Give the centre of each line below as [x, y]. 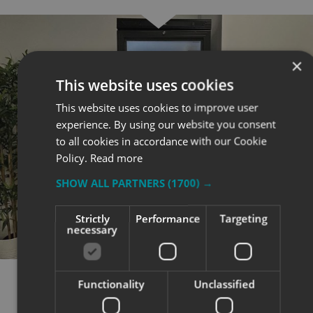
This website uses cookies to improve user [157, 107]
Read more [116, 157]
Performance [168, 218]
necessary [92, 229]
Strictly [92, 218]
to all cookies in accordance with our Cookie [161, 140]
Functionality [111, 284]
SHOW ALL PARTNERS [111, 182]
